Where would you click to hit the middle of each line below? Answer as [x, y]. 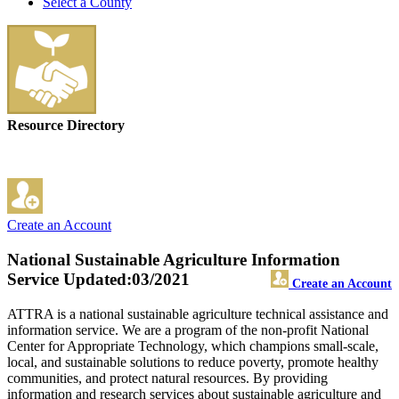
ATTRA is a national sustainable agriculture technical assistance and [198, 313]
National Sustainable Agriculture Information [174, 260]
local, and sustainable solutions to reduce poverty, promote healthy [193, 362]
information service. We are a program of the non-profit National [188, 330]
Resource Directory [66, 126]
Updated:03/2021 [124, 280]
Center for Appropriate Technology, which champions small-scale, [193, 346]
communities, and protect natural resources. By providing [167, 378]
